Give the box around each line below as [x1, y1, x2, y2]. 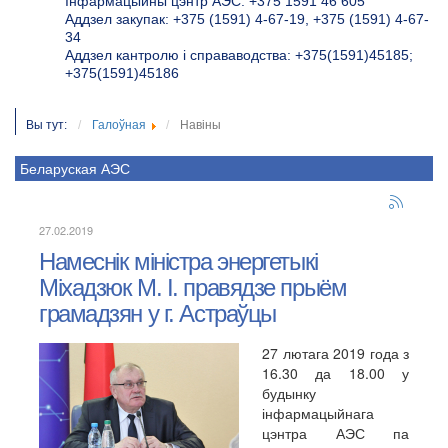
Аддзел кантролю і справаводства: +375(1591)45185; [65, 47, 413, 63]
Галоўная [92, 118, 146, 132]
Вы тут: [26, 118, 73, 132]
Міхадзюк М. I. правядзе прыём [39, 274, 347, 301]
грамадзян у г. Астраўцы [39, 300, 276, 327]
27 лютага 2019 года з [262, 343, 409, 363]
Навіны [180, 118, 221, 132]
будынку [262, 383, 316, 403]
